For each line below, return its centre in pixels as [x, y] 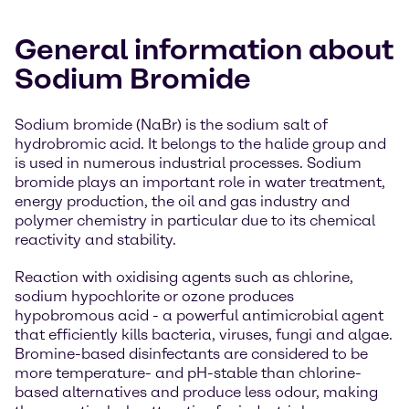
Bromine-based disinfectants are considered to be [191, 354]
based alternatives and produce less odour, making [196, 392]
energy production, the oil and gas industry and [182, 201]
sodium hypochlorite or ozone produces [154, 296]
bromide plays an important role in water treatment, [200, 182]
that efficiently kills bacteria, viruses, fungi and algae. [204, 335]
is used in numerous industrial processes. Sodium [188, 163]
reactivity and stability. [95, 240]
